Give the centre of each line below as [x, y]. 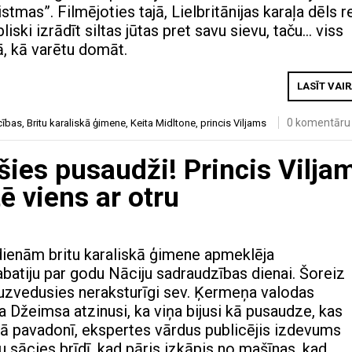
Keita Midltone [163, 123]
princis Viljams [233, 123]
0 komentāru [319, 123]
